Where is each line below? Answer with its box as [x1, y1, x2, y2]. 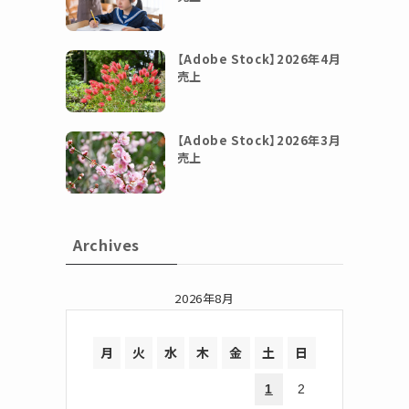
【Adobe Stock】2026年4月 [176, 50, 341, 68]
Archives [73, 233, 141, 256]
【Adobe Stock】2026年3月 [176, 131, 341, 149]
